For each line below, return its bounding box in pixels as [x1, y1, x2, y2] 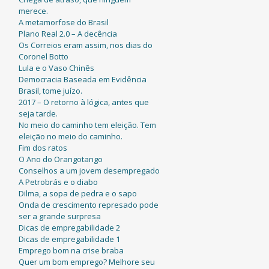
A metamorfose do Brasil [18, 17, 109, 28]
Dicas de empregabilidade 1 [18, 234, 120, 244]
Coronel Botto [18, 51, 68, 62]
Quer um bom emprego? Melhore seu [18, 256, 155, 267]
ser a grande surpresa [18, 211, 101, 222]
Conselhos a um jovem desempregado [18, 165, 160, 176]
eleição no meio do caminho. [18, 131, 122, 142]
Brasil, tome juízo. [18, 85, 82, 96]
